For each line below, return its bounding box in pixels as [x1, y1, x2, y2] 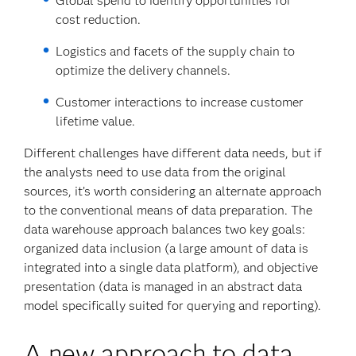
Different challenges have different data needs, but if [24, 145, 323, 161]
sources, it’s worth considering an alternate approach [24, 184, 323, 199]
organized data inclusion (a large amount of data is [24, 241, 309, 256]
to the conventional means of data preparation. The [24, 203, 313, 218]
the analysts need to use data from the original [24, 164, 287, 180]
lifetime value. [55, 114, 135, 129]
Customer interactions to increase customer [55, 95, 304, 110]
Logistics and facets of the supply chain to [55, 44, 295, 59]
